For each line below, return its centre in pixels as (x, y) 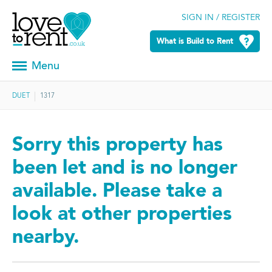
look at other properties (122, 215)
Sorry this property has (117, 146)
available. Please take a (117, 192)
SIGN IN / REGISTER (220, 18)
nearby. (46, 238)
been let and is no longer (125, 169)
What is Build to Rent (195, 41)
